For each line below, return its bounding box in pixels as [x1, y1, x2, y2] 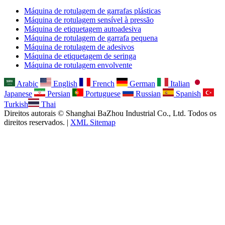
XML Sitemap [70, 118, 116, 127]
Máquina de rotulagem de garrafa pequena [24, 34, 158, 43]
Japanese [4, 89, 32, 98]
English [53, 79, 77, 88]
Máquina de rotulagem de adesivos [24, 43, 134, 52]
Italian [170, 79, 190, 88]
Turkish [4, 99, 28, 108]
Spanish [176, 89, 201, 98]
